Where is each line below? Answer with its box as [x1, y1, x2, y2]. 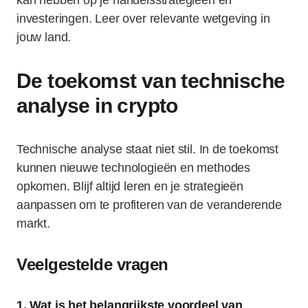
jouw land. [16, 30, 71, 44]
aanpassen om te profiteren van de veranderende [16, 198, 282, 212]
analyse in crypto [16, 94, 178, 117]
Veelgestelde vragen [16, 255, 168, 274]
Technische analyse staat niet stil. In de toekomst [16, 142, 279, 156]
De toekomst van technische [16, 69, 285, 92]
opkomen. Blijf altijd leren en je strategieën [16, 179, 243, 193]
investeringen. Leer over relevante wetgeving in [16, 12, 270, 25]
